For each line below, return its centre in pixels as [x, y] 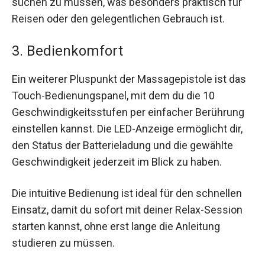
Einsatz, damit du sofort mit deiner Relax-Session [127, 209]
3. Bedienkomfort [67, 51]
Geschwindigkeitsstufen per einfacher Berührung [128, 112]
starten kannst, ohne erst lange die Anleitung [116, 226]
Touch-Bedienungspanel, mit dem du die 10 [113, 95]
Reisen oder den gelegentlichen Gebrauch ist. [118, 19]
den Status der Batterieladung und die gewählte [122, 145]
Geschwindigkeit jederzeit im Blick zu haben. [117, 161]
